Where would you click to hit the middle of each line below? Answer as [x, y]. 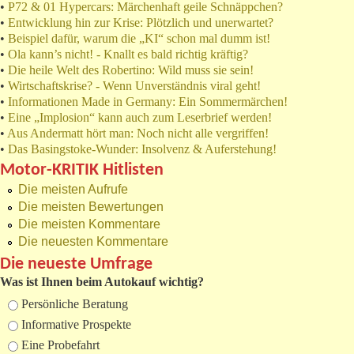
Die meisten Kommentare [89, 224]
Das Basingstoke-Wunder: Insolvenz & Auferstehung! [142, 149]
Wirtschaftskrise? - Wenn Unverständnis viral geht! [134, 86]
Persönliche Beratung [75, 304]
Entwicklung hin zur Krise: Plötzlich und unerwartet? [141, 23]
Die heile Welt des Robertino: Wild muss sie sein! [131, 70]
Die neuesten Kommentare [93, 242]
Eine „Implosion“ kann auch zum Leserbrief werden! [140, 118]
